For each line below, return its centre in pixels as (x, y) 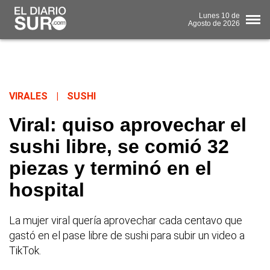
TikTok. (25, 251)
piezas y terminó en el (110, 168)
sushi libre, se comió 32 (119, 147)
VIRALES (28, 96)
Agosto (199, 23)
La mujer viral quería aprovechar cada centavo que (126, 221)
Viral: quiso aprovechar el (128, 125)
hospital (47, 190)
